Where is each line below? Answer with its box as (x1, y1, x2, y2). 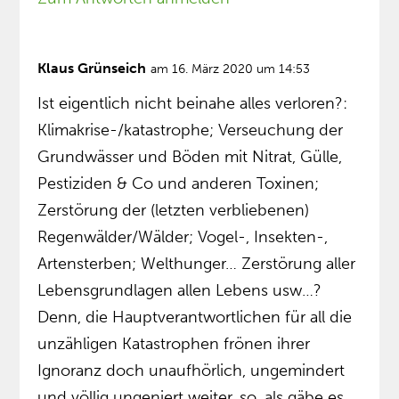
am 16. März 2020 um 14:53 (151, 61, 311, 77)
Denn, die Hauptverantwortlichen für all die (37, 307, 353, 328)
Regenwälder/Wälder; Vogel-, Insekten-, (37, 227, 329, 248)
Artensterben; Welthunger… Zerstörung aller (37, 254, 356, 274)
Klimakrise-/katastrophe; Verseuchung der (37, 120, 344, 141)
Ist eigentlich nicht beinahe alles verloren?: (37, 94, 348, 114)
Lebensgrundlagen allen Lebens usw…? (37, 281, 322, 301)
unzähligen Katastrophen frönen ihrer (37, 334, 311, 354)
